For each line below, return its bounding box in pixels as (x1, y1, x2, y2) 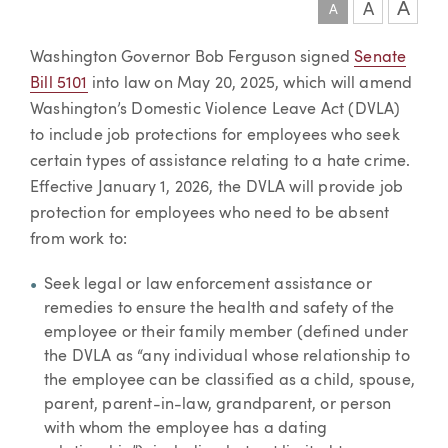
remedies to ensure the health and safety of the (44, 300, 395, 317)
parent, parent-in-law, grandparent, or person (44, 396, 392, 413)
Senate (354, 50, 407, 66)
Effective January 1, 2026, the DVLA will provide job (30, 180, 404, 196)
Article (29, 48, 123, 80)
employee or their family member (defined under (44, 324, 409, 341)
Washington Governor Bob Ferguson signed (30, 50, 355, 66)
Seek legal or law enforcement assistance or (44, 276, 372, 293)
